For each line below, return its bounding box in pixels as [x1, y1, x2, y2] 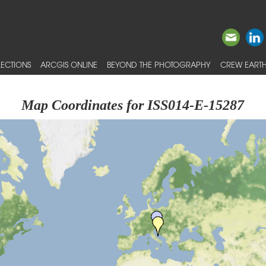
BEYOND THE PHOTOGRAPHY [107, 59, 211, 70]
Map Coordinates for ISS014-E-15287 [21, 97, 245, 113]
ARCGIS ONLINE [40, 59, 97, 70]
